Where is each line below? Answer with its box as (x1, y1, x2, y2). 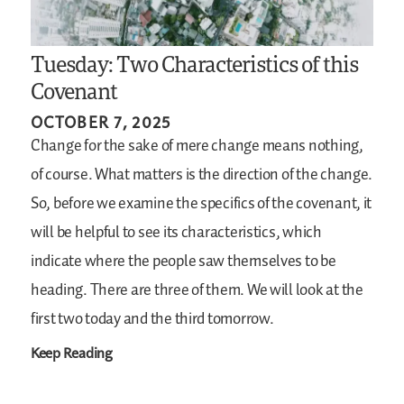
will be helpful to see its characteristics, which (31, 219, 322, 245)
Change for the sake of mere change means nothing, (31, 133, 363, 159)
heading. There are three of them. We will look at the (31, 277, 363, 303)
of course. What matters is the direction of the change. (31, 161, 373, 188)
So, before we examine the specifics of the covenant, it (31, 190, 372, 216)
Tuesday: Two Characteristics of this (31, 48, 359, 78)
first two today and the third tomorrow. (31, 306, 274, 332)
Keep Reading (31, 342, 113, 362)
